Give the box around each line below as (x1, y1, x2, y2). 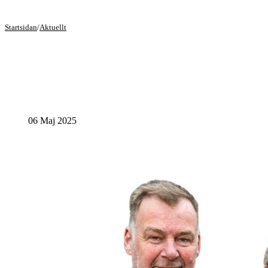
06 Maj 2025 (28, 115, 77, 126)
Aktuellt (39, 22, 66, 32)
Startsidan (5, 22, 37, 32)
